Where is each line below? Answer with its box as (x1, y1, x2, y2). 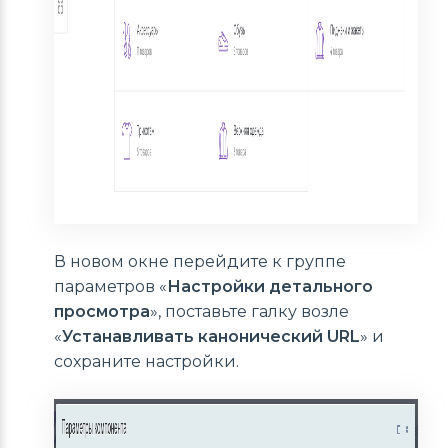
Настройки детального (167, 277, 373, 297)
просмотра (54, 302, 150, 322)
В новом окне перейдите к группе (54, 252, 346, 272)
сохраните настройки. (54, 352, 239, 372)
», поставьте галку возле (150, 302, 349, 322)
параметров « (54, 277, 167, 297)
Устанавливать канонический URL (62, 327, 360, 347)
